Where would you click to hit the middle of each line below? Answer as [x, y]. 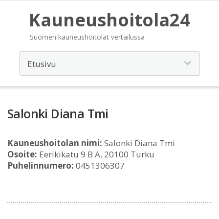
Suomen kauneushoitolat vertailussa [87, 37]
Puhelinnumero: [41, 165]
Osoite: [22, 154]
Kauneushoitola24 [109, 20]
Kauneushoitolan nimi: [55, 143]
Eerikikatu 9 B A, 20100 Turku [96, 154]
